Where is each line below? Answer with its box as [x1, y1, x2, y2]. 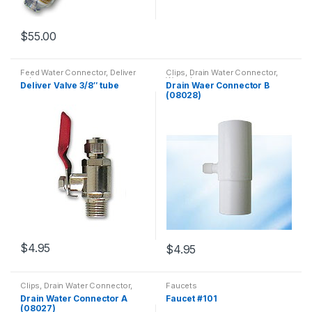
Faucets [166, 281, 198, 291]
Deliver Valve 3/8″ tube [20, 80, 119, 91]
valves [20, 75, 45, 86]
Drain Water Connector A [20, 292, 127, 304]
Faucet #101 [166, 292, 217, 304]
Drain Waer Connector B [166, 80, 270, 91]
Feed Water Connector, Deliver [20, 68, 136, 78]
